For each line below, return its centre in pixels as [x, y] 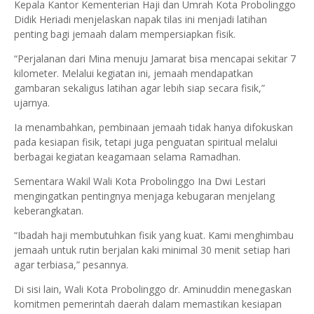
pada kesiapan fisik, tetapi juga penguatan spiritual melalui [146, 142]
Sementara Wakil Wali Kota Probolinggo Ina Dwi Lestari [140, 181]
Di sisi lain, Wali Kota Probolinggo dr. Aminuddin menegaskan [153, 289]
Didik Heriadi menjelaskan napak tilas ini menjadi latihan [141, 19]
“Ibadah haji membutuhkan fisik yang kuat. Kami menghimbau [154, 235]
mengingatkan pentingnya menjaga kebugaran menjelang [144, 196]
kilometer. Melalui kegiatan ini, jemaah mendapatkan [134, 73]
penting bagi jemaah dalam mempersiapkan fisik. [125, 34]
